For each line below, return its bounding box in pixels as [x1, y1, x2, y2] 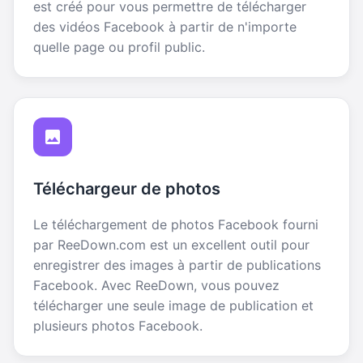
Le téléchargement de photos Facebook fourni [33, 216, 318, 233]
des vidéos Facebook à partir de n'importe [33, 18, 297, 35]
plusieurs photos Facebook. [33, 317, 203, 334]
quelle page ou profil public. [33, 38, 205, 55]
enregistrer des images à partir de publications [33, 256, 321, 273]
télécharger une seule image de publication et [33, 297, 314, 314]
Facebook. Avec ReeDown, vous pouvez [33, 276, 280, 293]
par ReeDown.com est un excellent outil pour [33, 236, 310, 253]
